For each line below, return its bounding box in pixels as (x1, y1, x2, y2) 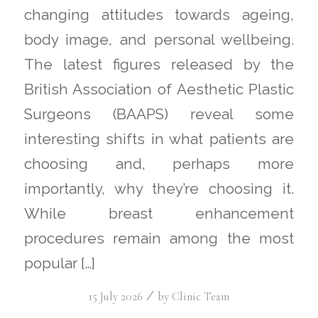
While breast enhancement (23, 205, 295, 223)
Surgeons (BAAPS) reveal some (23, 106, 295, 124)
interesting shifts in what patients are (23, 131, 295, 148)
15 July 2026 (88, 289, 143, 304)
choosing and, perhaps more (23, 155, 295, 173)
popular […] (23, 255, 95, 273)
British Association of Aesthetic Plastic (23, 81, 295, 99)
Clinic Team (171, 289, 229, 304)
